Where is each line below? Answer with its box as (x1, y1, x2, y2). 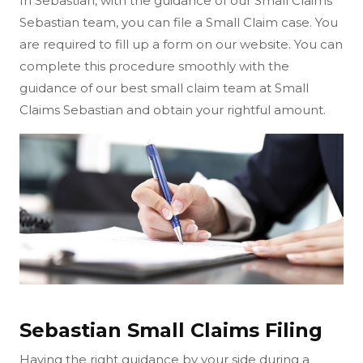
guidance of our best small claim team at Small (19, 79, 309, 96)
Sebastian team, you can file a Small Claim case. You (19, 14, 338, 30)
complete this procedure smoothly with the (19, 58, 289, 74)
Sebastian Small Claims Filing (19, 318, 322, 343)
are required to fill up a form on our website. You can (19, 36, 343, 52)
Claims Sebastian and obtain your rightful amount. (19, 101, 326, 117)
